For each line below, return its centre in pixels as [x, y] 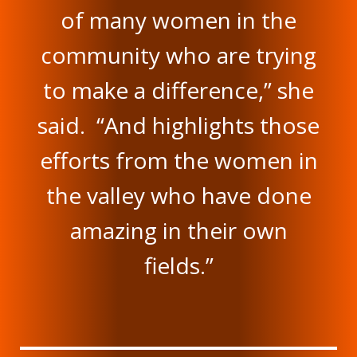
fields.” [178, 266]
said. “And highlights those [178, 126]
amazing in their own [178, 231]
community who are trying [178, 55]
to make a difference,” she [178, 90]
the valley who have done [178, 196]
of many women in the [178, 20]
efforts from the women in [178, 161]
